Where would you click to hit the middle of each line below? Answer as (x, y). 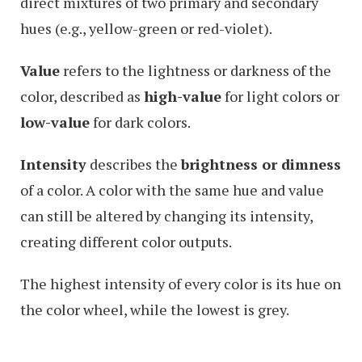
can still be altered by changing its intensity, (166, 216)
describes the (134, 164)
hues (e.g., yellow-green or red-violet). (146, 28)
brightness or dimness (261, 164)
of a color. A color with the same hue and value (172, 190)
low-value (55, 122)
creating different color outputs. (126, 242)
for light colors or (280, 96)
